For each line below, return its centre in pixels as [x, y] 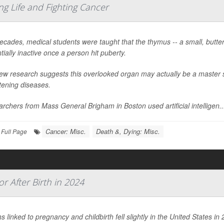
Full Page [14, 131]
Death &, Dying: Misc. [128, 131]
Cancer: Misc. [66, 131]
